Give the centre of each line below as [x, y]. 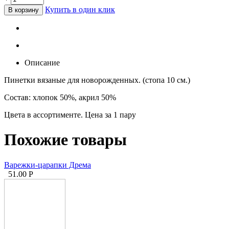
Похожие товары [65, 140]
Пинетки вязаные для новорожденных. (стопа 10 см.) [97, 80]
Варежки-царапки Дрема [48, 165]
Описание [42, 62]
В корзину [24, 10]
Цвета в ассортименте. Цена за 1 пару [70, 114]
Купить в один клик [80, 9]
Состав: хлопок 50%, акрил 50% [60, 97]
